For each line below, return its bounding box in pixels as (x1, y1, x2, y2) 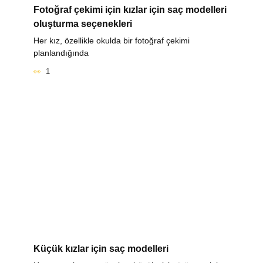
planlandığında (33, 48, 89, 58)
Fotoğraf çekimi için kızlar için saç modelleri (33, 4, 227, 15)
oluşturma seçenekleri (33, 18, 132, 29)
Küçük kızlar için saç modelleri (33, 243, 168, 254)
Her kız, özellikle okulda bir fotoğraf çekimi (33, 35, 190, 45)
